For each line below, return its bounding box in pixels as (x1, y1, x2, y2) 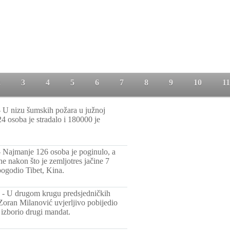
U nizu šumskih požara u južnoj (3, 106, 105, 114)
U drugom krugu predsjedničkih (7, 189, 110, 198)
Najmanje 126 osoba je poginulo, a (3, 147, 116, 156)
